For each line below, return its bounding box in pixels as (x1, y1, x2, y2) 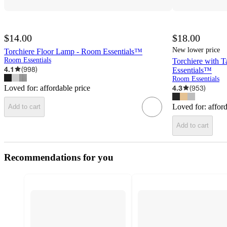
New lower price (172, 46, 220, 54)
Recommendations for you (4, 152, 113, 163)
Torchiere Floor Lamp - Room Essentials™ (4, 47, 142, 56)
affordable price (40, 83, 90, 92)
